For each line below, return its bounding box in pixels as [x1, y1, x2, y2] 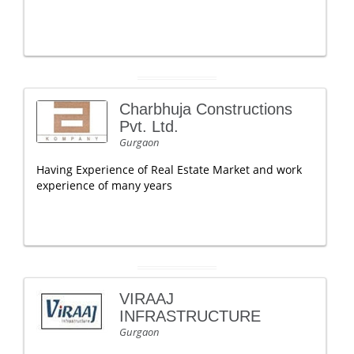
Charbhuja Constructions [119, 100, 292, 118]
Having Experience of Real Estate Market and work [36, 162, 302, 177]
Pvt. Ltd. [119, 118, 179, 135]
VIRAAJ [119, 290, 174, 307]
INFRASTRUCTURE [119, 307, 261, 325]
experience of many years [36, 178, 172, 193]
